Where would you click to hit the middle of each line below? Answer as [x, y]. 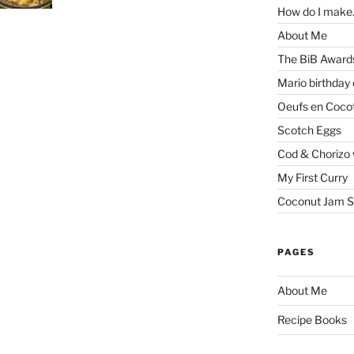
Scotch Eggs [309, 130]
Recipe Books [312, 320]
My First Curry [312, 177]
